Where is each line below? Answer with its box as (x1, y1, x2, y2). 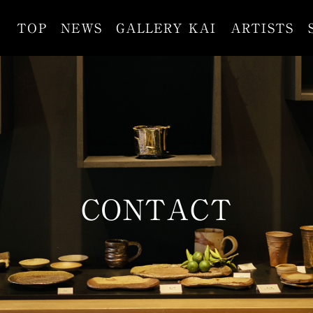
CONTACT (81, 196, 232, 224)
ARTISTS (230, 22, 294, 34)
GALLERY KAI (116, 22, 217, 34)
